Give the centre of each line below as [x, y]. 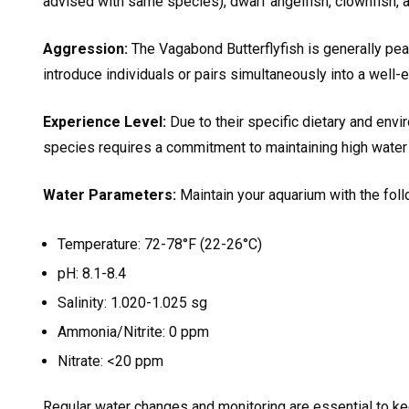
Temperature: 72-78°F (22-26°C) [160, 244]
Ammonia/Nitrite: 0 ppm [133, 331]
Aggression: [85, 48]
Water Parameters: [110, 194]
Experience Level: [105, 121]
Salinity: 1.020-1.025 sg [132, 302]
